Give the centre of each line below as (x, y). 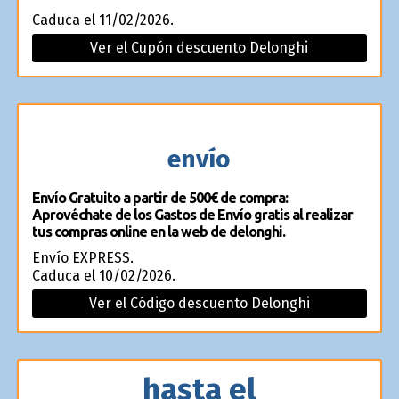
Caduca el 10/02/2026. (103, 276)
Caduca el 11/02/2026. (102, 20)
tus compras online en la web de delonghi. (158, 232)
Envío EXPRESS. (82, 258)
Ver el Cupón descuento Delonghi (199, 48)
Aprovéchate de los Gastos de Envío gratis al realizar (192, 215)
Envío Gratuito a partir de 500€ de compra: (159, 198)
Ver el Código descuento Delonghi (199, 303)
